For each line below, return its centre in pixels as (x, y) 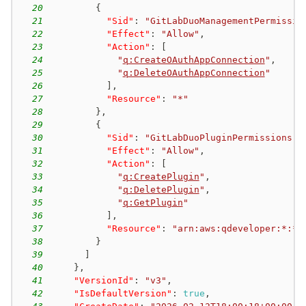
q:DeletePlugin (161, 189)
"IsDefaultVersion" (123, 293)
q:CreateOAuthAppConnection (194, 59)
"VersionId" (103, 280)
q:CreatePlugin (161, 176)
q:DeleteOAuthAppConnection (194, 72)
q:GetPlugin (153, 202)
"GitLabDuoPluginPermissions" (221, 137)
